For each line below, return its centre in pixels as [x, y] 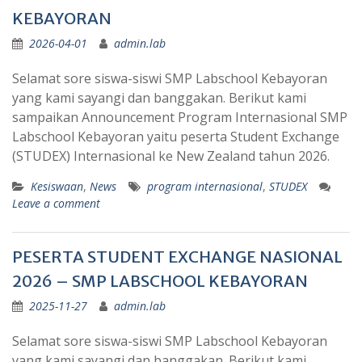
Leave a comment [56, 204]
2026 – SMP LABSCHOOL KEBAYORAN [160, 281]
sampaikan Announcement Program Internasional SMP [180, 118]
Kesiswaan [57, 187]
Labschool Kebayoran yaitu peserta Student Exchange [176, 137]
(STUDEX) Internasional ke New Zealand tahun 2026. [171, 156]
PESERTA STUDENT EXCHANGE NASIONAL [177, 257]
